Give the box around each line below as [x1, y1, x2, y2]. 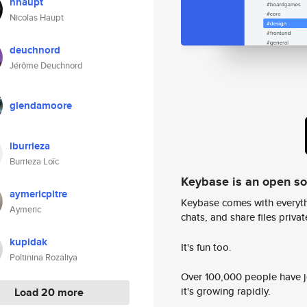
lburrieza [10, 138, 50, 153]
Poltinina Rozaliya [10, 251, 77, 264]
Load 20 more [14, 284, 84, 300]
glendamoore [10, 98, 72, 113]
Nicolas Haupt [10, 11, 64, 24]
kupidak [10, 234, 47, 249]
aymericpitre [10, 186, 67, 201]
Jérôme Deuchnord [10, 59, 83, 72]
